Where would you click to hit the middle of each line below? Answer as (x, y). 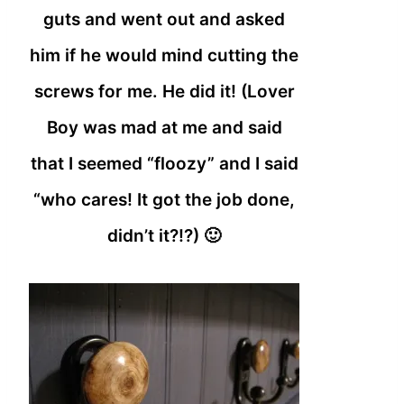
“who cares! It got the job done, (164, 200)
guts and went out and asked (164, 20)
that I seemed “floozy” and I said (164, 164)
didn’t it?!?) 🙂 (164, 236)
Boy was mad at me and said (164, 128)
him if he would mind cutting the (164, 56)
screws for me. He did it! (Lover (164, 92)
